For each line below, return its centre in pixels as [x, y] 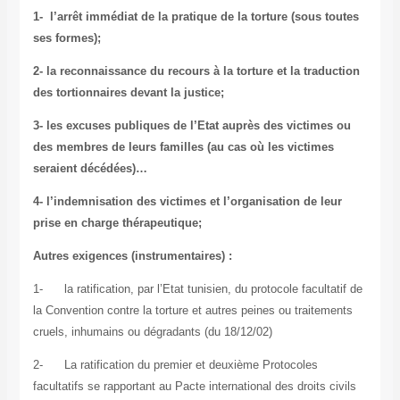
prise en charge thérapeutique [115, 223]
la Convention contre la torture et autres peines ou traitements [192, 311]
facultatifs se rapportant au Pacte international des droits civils [194, 387]
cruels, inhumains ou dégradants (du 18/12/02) [152, 332]
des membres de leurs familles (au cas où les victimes [183, 147]
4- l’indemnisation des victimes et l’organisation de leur [187, 202]
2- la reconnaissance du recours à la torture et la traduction [196, 71]
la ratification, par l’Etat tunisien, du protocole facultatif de [213, 289]
